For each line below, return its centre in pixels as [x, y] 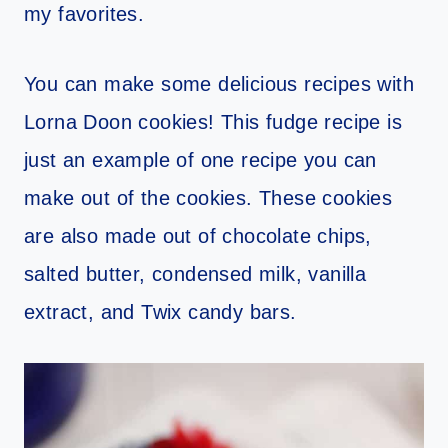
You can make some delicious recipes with [219, 84]
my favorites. [87, 14]
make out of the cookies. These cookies [208, 198]
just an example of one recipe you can [200, 160]
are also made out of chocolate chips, [198, 236]
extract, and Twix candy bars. [163, 312]
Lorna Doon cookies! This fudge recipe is [213, 122]
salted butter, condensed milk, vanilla [195, 274]
